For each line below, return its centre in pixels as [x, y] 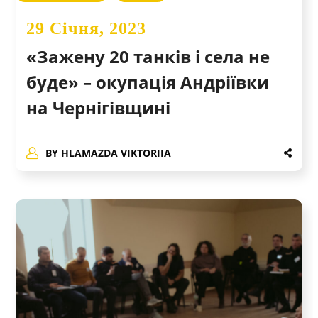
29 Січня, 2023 [87, 28]
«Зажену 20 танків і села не [148, 56]
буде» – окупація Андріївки [148, 82]
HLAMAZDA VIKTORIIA [116, 153]
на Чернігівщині [99, 107]
